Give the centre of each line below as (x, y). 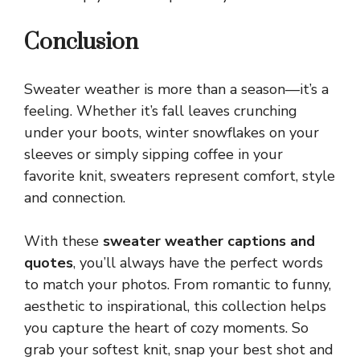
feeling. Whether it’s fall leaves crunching (161, 111)
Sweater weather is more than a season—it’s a (176, 90)
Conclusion (81, 43)
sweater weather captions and (209, 241)
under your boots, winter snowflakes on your (172, 133)
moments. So (264, 328)
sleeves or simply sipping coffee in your (153, 155)
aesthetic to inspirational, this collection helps (175, 307)
